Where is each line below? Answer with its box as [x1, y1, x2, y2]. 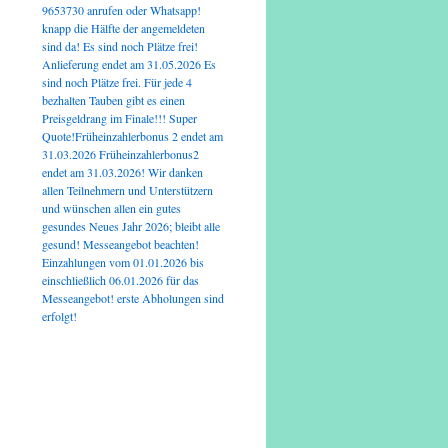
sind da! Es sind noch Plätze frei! [41, 38, 198, 54]
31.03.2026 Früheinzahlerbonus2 [41, 146, 199, 162]
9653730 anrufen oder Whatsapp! [41, 2, 201, 18]
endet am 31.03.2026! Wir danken [41, 164, 203, 180]
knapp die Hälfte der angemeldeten [41, 20, 205, 36]
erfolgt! [41, 308, 77, 324]
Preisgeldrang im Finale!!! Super [41, 110, 197, 126]
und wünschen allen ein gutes [41, 200, 181, 216]
